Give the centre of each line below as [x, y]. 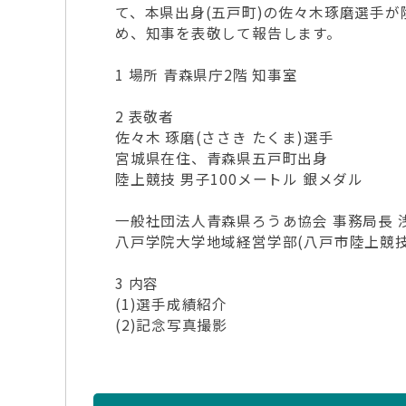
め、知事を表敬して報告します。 [228, 33]
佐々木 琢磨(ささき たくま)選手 [225, 137]
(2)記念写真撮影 [172, 325]
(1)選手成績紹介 [172, 304]
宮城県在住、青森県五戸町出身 [222, 158]
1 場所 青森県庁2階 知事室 [207, 75]
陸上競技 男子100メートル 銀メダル [239, 179]
